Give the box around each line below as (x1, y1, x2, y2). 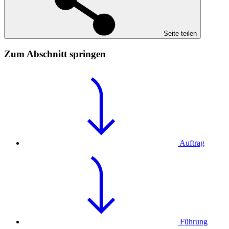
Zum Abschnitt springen (4, 48, 106, 59)
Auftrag (179, 139, 204, 148)
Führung (180, 217, 208, 226)
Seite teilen (164, 29, 197, 37)
